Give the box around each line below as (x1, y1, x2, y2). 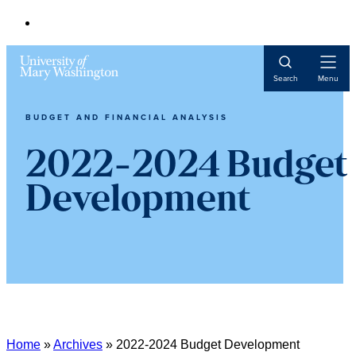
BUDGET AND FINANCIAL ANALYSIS (25, 111, 228, 123)
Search (273, 72, 298, 83)
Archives (53, 338, 103, 351)
